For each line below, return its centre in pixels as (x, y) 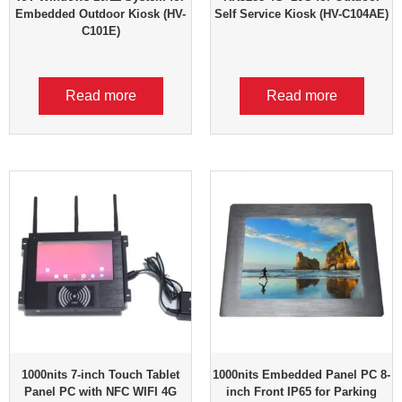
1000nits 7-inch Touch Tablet (100, 375)
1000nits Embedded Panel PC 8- (301, 375)
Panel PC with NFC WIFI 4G (100, 392)
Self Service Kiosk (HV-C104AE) (301, 14)
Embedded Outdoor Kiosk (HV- (100, 14)
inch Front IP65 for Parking (301, 392)
